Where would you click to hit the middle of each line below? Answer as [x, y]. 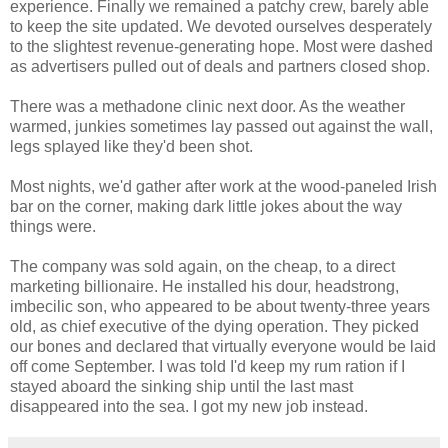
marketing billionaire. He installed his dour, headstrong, [204, 286]
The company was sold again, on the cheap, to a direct [202, 266]
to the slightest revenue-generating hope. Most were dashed [221, 46]
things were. [53, 226]
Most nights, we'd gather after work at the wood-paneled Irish [223, 186]
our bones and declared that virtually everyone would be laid [223, 346]
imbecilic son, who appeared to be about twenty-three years [220, 306]
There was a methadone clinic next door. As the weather [207, 106]
